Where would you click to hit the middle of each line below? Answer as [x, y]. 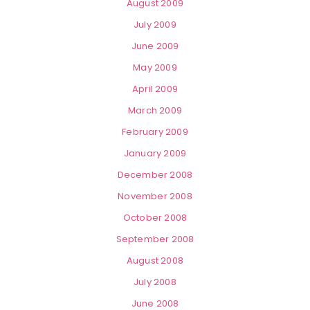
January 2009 [155, 154]
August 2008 [155, 261]
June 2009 [155, 46]
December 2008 [155, 175]
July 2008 [155, 282]
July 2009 [155, 25]
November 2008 [155, 197]
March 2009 [155, 111]
